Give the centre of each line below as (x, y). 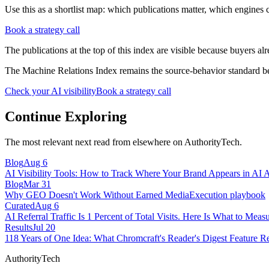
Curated (20, 205)
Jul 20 (44, 227)
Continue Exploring (66, 116)
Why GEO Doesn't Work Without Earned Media (97, 195)
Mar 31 (37, 184)
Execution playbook (227, 195)
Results (19, 227)
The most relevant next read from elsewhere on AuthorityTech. (123, 142)
